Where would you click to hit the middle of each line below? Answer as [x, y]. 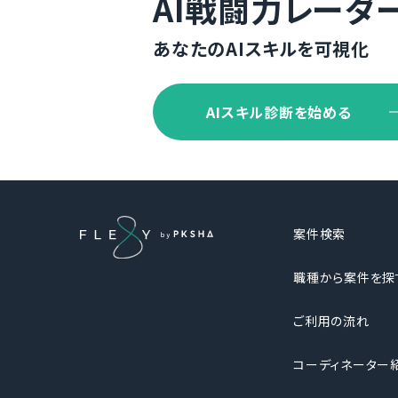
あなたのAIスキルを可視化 [261, 49]
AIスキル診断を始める [279, 112]
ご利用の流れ [331, 321]
